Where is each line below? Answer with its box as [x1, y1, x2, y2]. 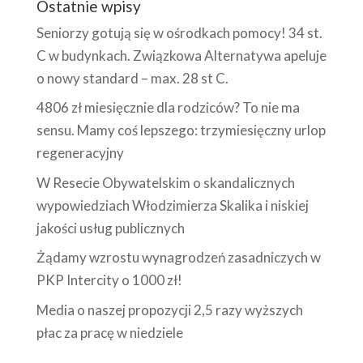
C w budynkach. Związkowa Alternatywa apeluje [36, 46, 327, 64]
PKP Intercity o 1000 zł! [36, 271, 182, 289]
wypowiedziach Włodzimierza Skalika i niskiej [36, 196, 309, 214]
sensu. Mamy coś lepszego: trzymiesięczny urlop [36, 122, 326, 139]
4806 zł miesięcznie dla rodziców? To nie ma [36, 99, 300, 117]
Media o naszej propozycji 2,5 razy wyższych [36, 301, 303, 318]
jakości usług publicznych [36, 219, 185, 237]
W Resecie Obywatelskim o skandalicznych [36, 173, 295, 191]
